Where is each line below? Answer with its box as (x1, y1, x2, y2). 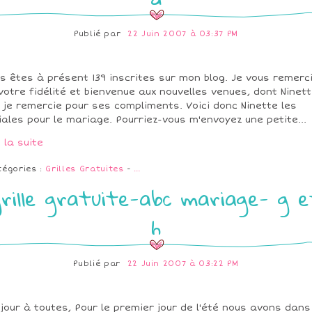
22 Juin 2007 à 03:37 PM (127, 29, 239, 39)
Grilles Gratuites (45, 164, 124, 174)
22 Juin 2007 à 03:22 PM (127, 259, 239, 269)
